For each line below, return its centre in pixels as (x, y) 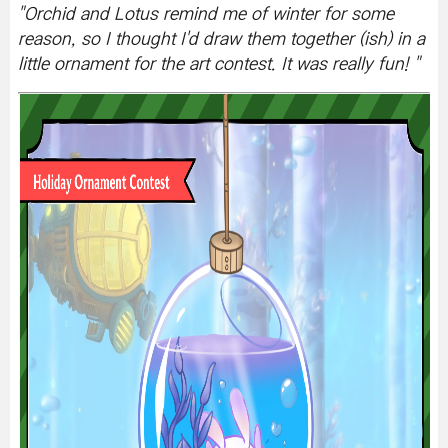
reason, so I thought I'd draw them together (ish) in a (221, 39)
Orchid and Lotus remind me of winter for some (209, 14)
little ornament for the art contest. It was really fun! (216, 64)
